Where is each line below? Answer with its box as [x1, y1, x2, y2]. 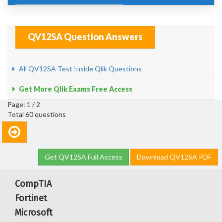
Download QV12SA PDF [137, 153, 212, 161]
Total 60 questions [7, 110, 66, 118]
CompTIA [15, 178, 52, 189]
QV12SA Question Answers [28, 31, 143, 42]
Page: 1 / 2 [7, 100, 40, 109]
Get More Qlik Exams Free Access [17, 85, 132, 93]
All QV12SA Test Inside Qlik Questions [17, 64, 142, 73]
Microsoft [15, 207, 53, 218]
